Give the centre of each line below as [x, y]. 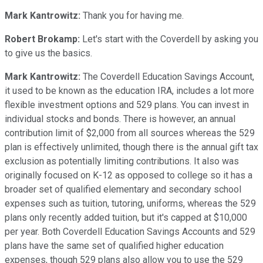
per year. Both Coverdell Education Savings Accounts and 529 [130, 231]
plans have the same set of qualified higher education [114, 245]
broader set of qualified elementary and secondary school [123, 189]
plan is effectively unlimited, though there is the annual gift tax [131, 147]
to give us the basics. [48, 53]
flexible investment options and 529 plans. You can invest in [127, 104]
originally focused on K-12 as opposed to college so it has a [129, 175]
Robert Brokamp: [42, 39]
